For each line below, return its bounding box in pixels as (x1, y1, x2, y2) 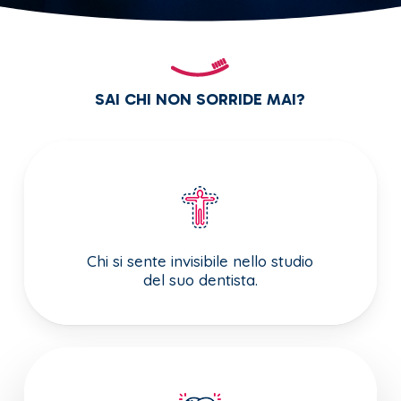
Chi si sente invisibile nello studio (87, 252, 314, 271)
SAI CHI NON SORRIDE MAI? (95, 89, 306, 109)
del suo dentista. (142, 270, 258, 290)
